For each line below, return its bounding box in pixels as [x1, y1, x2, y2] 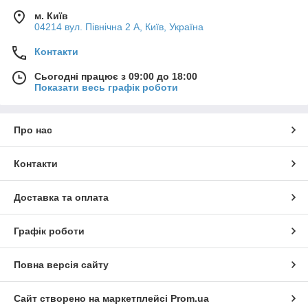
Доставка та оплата [14, 191, 109, 203]
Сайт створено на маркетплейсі [14, 292, 170, 304]
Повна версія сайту [14, 258, 109, 270]
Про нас [14, 124, 52, 135]
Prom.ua [170, 292, 209, 304]
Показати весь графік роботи [34, 81, 178, 93]
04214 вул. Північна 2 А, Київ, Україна [34, 21, 203, 32]
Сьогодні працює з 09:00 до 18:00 [34, 70, 197, 82]
